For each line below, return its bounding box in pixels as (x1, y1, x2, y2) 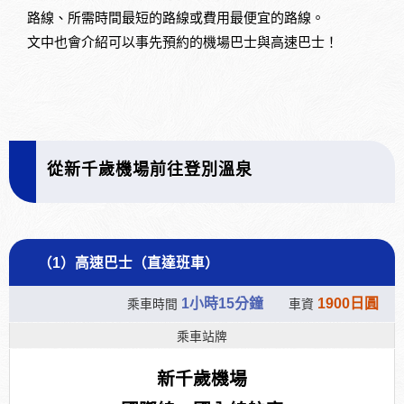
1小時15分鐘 (181, 295, 263, 311)
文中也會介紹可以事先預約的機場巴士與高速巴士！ (27, 33, 338, 50)
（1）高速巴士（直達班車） (38, 254, 219, 271)
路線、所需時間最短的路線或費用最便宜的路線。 (27, 9, 325, 25)
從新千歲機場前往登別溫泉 (47, 160, 252, 179)
